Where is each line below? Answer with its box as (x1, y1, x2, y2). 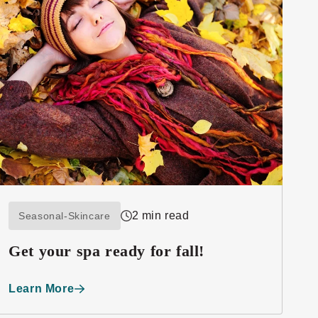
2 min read (131, 209, 190, 221)
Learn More (9, 282, 75, 295)
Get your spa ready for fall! (9, 241, 205, 260)
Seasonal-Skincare (18, 209, 111, 221)
